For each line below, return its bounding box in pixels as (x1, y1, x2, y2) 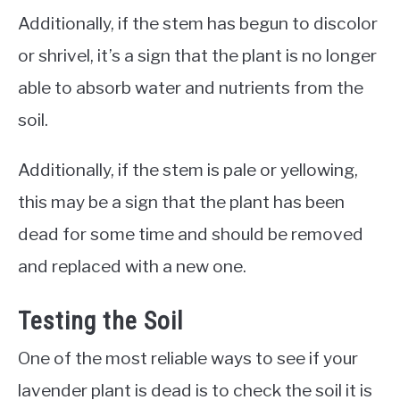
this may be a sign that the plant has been (18, 190, 345, 212)
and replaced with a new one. (18, 254, 246, 277)
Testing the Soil (18, 306, 183, 337)
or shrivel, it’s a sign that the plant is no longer (18, 44, 377, 66)
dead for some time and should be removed (18, 222, 363, 245)
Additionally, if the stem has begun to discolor (18, 12, 378, 34)
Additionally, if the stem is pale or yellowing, (18, 158, 358, 180)
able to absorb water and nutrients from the (18, 76, 363, 98)
